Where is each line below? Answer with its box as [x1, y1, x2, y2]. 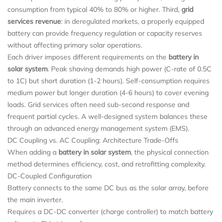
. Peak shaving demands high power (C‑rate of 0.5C [48, 64, 212, 73]
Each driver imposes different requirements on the [7, 52, 168, 61]
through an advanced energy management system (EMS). [7, 123, 189, 133]
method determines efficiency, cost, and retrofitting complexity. [7, 159, 206, 168]
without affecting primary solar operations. [7, 40, 142, 50]
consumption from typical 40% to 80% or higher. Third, [7, 4, 181, 14]
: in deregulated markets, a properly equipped [61, 16, 204, 26]
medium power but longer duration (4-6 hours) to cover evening [7, 88, 209, 97]
